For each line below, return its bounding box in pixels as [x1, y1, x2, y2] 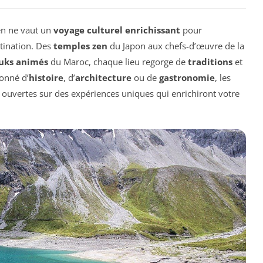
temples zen [53, 39, 107, 52]
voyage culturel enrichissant [53, 23, 180, 36]
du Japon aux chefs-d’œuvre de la [107, 39, 244, 52]
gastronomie [159, 71, 215, 83]
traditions [188, 55, 232, 68]
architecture [75, 71, 131, 83]
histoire [29, 71, 63, 83]
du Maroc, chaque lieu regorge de [48, 55, 188, 68]
